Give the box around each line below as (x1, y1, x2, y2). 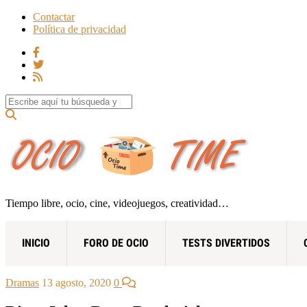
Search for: (5, 94, 52, 106)
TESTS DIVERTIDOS (182, 236, 270, 249)
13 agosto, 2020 (42, 276, 111, 288)
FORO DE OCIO (84, 236, 149, 249)
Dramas (5, 276, 39, 288)
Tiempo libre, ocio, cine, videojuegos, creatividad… (5, 197, 229, 209)
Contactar (33, 11, 75, 23)
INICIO (22, 236, 50, 249)
